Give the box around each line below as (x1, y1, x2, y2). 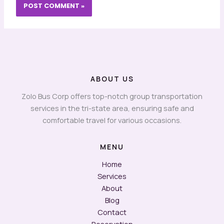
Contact (97, 206, 126, 217)
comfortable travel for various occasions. (42, 114, 181, 125)
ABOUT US (90, 73, 134, 83)
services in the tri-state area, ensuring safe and (30, 102, 194, 113)
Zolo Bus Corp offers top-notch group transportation (21, 90, 202, 101)
